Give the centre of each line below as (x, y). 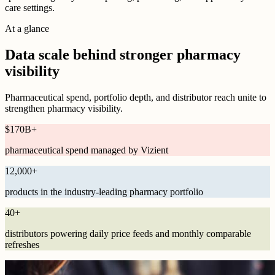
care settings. (30, 8)
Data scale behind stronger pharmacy (123, 55)
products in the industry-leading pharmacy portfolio (104, 192)
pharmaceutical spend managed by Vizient (87, 150)
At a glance (27, 29)
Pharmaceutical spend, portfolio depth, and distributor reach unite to (136, 97)
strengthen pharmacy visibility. (64, 108)
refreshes (22, 245)
